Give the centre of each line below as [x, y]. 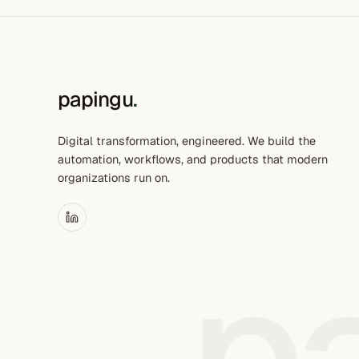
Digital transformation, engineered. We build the [187, 141]
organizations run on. [114, 177]
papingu [95, 99]
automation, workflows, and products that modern [193, 159]
